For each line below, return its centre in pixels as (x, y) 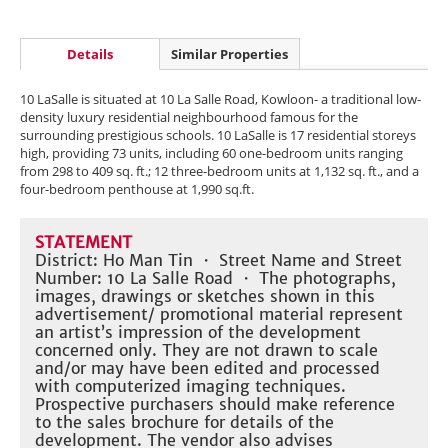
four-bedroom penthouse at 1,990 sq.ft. (137, 189)
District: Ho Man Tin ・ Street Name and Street (218, 260)
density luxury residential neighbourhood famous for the (189, 117)
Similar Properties (229, 54)
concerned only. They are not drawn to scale (206, 350)
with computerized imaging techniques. (190, 386)
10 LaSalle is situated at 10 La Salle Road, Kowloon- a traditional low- (220, 99)
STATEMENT (83, 242)
